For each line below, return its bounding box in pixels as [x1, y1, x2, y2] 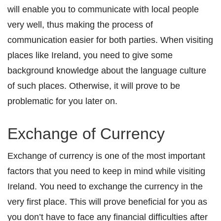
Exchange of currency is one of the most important [7, 150, 205, 161]
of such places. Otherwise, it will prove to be [7, 80, 180, 91]
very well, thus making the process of [7, 19, 153, 30]
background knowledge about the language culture [7, 65, 206, 76]
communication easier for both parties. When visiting [7, 35, 213, 45]
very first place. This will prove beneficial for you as [7, 196, 207, 207]
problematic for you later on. [7, 96, 117, 107]
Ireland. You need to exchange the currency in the [7, 181, 203, 192]
